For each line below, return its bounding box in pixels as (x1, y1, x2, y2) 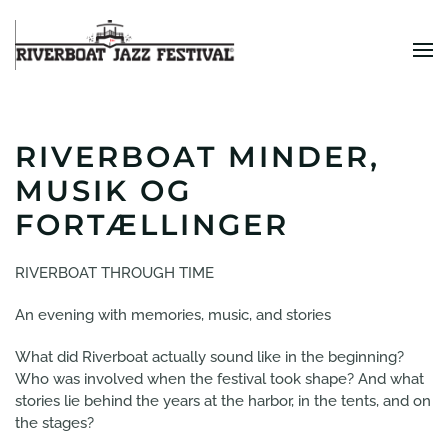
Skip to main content (45, 47, 188, 65)
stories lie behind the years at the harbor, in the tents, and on (15, 392, 431, 410)
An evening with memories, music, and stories (15, 306, 331, 324)
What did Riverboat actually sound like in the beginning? (15, 348, 404, 366)
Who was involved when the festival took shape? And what (15, 370, 424, 388)
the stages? (15, 414, 94, 432)
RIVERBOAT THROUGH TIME (15, 264, 214, 282)
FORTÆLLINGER (15, 207, 289, 242)
